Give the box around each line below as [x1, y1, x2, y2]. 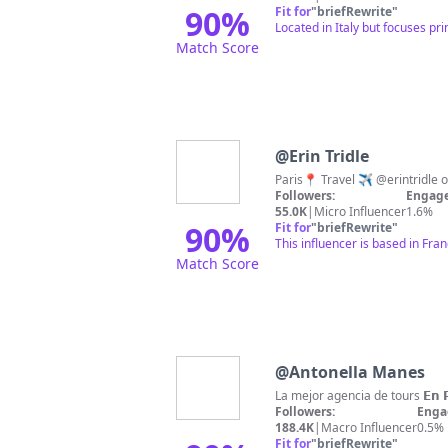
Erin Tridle [289, 145, 369, 167]
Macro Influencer [321, 419, 417, 436]
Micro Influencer [314, 203, 406, 220]
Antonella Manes [289, 361, 425, 383]
